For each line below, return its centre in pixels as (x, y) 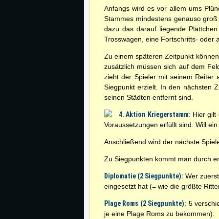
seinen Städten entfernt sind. (149, 97)
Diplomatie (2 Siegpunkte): (144, 176)
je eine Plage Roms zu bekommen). (159, 214)
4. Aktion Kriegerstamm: (155, 114)
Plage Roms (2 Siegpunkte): (145, 203)
